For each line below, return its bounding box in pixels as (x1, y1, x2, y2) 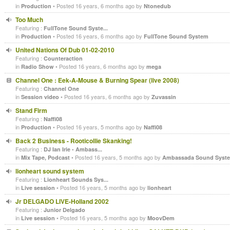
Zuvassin (151, 93, 176, 101)
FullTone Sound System (144, 32, 208, 40)
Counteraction (44, 54, 83, 62)
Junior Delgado (44, 206, 85, 214)
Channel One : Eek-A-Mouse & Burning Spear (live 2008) (15, 75, 179, 85)
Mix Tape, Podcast (21, 154, 70, 161)
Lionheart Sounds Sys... (44, 176, 108, 183)
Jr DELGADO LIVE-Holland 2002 (15, 197, 109, 206)
